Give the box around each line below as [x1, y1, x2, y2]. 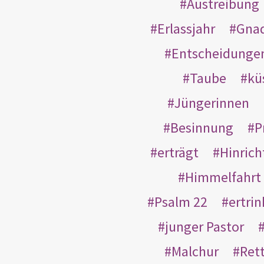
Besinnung [170, 118, 233, 137]
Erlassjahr [157, 19, 215, 38]
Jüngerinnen [174, 93, 249, 112]
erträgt [157, 143, 199, 161]
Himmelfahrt [185, 167, 261, 186]
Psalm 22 [154, 192, 207, 211]
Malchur [171, 242, 219, 260]
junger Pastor [164, 217, 244, 236]
